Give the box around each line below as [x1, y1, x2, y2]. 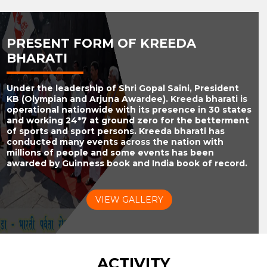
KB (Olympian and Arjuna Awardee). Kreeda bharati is [7, 94, 247, 105]
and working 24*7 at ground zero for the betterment [7, 115, 249, 126]
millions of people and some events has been [7, 147, 214, 159]
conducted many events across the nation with [7, 136, 223, 148]
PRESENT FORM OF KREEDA [7, 35, 196, 51]
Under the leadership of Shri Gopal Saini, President [7, 83, 239, 94]
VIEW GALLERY [95, 194, 164, 206]
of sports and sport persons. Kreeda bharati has [7, 126, 225, 137]
